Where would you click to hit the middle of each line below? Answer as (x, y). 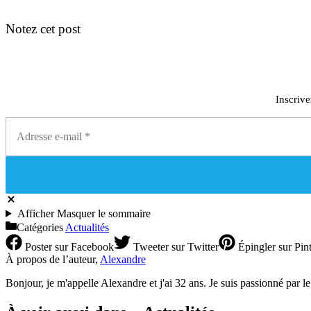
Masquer (77, 213)
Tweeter (150, 246)
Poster (37, 246)
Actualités (87, 227)
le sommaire (124, 213)
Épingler (255, 246)
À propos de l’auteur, (53, 259)
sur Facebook (83, 246)
